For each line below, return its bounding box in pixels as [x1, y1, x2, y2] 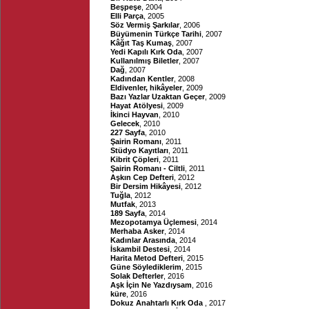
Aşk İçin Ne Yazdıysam [110, 281, 192, 289]
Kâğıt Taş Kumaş [110, 39, 172, 47]
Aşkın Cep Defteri [110, 173, 174, 181]
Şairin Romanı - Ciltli [110, 164, 185, 172]
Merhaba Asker [110, 227, 164, 235]
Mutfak [110, 200, 135, 208]
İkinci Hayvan [110, 110, 159, 119]
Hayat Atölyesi [110, 101, 163, 110]
